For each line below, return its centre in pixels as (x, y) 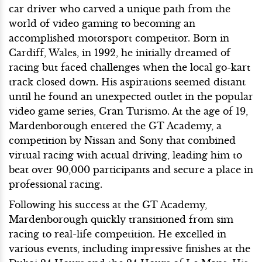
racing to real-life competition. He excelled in (118, 234)
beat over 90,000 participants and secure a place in (131, 170)
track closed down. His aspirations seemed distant (127, 82)
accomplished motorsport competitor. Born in (119, 38)
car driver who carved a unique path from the (120, 9)
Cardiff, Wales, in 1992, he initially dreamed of (120, 53)
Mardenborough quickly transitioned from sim (121, 220)
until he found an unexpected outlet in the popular (131, 97)
